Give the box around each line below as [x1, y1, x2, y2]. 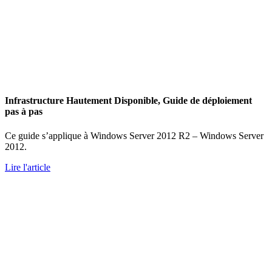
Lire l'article [5, 161, 50, 172]
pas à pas [5, 106, 42, 117]
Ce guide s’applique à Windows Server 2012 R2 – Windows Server [5, 130, 263, 141]
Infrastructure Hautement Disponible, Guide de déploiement [5, 95, 252, 106]
